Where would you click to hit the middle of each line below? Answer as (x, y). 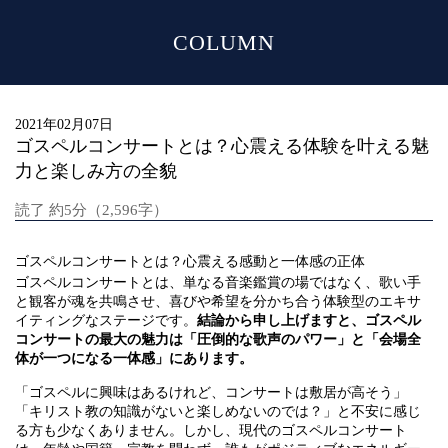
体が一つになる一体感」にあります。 (134, 358)
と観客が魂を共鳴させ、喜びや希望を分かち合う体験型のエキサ (218, 301)
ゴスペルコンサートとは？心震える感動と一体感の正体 (190, 261)
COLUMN (224, 42)
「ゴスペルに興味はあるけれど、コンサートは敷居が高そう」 (211, 392)
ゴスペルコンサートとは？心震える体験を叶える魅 (222, 146)
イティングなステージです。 (106, 320)
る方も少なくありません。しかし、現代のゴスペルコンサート (211, 430)
